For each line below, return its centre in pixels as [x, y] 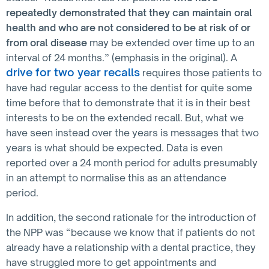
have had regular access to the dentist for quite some [129, 88]
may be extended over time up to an [171, 43]
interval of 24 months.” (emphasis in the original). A [122, 58]
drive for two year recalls [73, 72]
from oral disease [47, 43]
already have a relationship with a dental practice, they [131, 248]
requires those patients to [201, 73]
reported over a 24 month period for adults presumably [132, 163]
